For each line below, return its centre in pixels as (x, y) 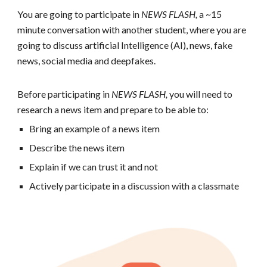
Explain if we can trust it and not (94, 167)
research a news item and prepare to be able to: (113, 109)
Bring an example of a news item (95, 128)
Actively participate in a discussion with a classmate (134, 186)
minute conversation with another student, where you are (132, 30)
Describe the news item (77, 148)
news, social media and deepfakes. (87, 60)
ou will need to (204, 94)
